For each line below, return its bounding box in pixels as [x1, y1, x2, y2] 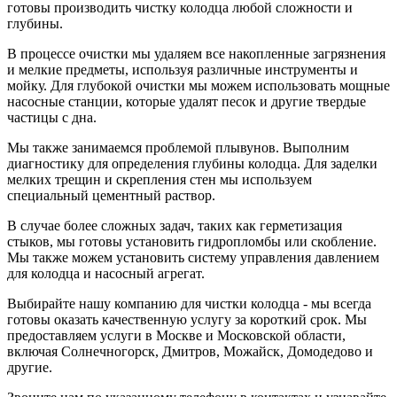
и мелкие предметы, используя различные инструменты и [7, 62, 358, 78]
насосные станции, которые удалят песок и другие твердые [7, 94, 366, 110]
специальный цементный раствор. [7, 188, 215, 204]
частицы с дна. [7, 110, 97, 126]
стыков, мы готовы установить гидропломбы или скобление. [7, 234, 377, 250]
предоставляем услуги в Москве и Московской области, [7, 328, 346, 344]
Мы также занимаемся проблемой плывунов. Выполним [7, 140, 349, 156]
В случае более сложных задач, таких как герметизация [7, 218, 342, 234]
